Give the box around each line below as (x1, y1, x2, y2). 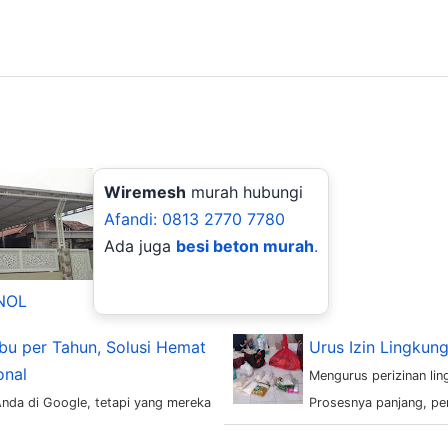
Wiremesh (104, 182, 186, 202)
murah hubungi (186, 182, 303, 202)
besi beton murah (176, 236, 314, 256)
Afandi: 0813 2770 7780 (104, 209, 285, 229)
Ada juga (104, 236, 176, 256)
